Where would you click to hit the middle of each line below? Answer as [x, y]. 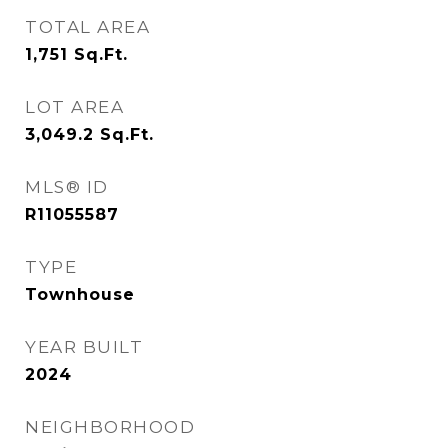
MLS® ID [67, 187]
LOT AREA [74, 107]
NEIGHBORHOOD [110, 427]
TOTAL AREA [87, 27]
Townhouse [80, 294]
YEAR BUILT [84, 347]
